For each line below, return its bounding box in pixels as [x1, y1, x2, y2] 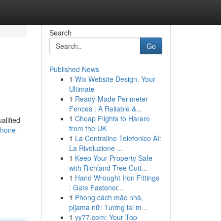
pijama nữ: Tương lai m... [69, 202, 147, 212]
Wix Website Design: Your [74, 74, 155, 84]
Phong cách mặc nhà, [74, 192, 143, 202]
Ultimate [69, 84, 95, 94]
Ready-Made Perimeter [74, 94, 148, 104]
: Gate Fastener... [69, 183, 124, 192]
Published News [49, 64, 99, 74]
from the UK [69, 123, 107, 133]
